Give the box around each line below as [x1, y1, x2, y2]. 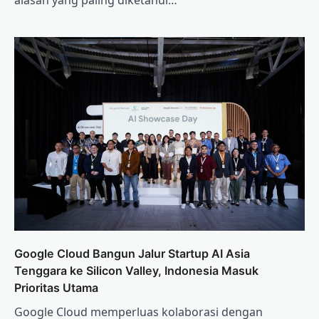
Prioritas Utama [14, 281, 98, 296]
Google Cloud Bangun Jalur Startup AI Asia [14, 246, 250, 261]
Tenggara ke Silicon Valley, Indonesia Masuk [14, 263, 258, 278]
